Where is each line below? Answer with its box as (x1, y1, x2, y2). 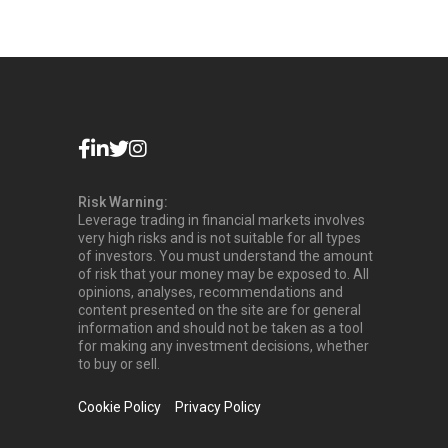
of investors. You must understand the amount (78, 247, 374, 264)
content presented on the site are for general (78, 301, 362, 318)
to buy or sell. (78, 355, 161, 372)
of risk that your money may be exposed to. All (78, 265, 370, 282)
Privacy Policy (175, 398, 262, 415)
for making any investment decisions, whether (78, 337, 370, 354)
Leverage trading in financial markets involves (78, 211, 366, 228)
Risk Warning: (78, 193, 169, 210)
